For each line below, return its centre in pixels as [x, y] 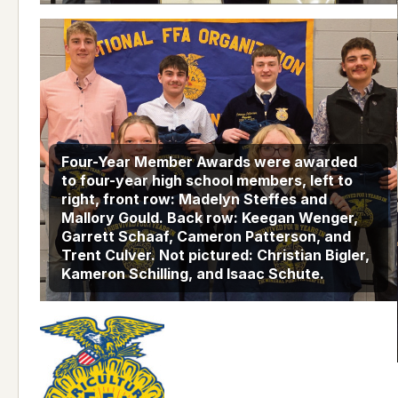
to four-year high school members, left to [207, 181]
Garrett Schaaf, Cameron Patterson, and [206, 237]
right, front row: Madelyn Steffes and [194, 199]
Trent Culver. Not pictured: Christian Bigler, [215, 255]
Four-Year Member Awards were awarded [209, 162]
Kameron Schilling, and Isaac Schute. [193, 274]
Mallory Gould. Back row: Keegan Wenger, [210, 218]
